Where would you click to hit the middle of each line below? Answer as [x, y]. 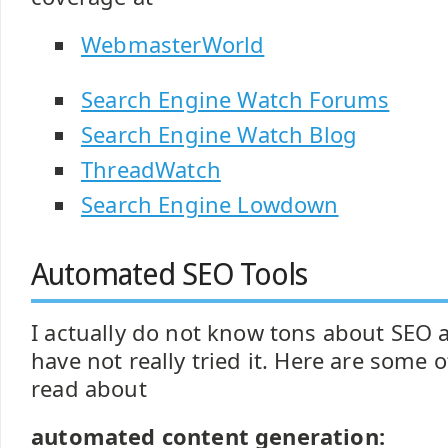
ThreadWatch [151, 169]
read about [89, 388]
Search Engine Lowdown [210, 204]
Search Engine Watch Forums [235, 99]
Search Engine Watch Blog [219, 134]
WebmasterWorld [173, 44]
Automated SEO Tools [169, 274]
